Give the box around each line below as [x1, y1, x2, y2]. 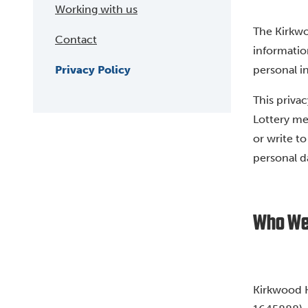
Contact [55, 33, 97, 46]
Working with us [55, 3, 137, 16]
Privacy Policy [55, 63, 131, 76]
